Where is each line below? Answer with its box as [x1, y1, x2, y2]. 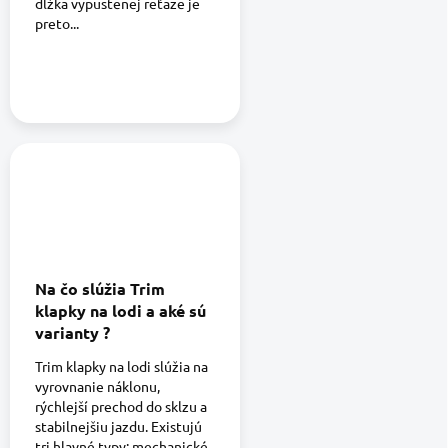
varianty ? [35, 322, 110, 344]
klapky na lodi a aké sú [35, 300, 206, 322]
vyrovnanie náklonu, [35, 377, 160, 396]
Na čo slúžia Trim [35, 278, 165, 300]
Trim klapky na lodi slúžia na [35, 357, 208, 376]
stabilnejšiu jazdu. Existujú [35, 417, 202, 436]
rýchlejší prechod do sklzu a [35, 397, 207, 416]
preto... [35, 14, 79, 33]
